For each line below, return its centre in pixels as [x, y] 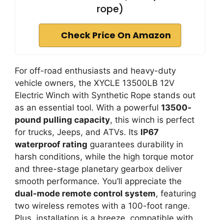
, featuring [176, 193]
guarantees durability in [135, 144]
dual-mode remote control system [85, 193]
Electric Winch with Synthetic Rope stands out [105, 95]
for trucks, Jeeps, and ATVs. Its [78, 132]
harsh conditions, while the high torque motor [104, 157]
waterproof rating [51, 144]
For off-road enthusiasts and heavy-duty [95, 71]
